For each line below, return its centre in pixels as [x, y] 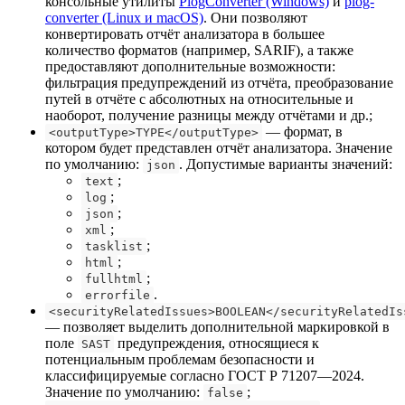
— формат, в [302, 131]
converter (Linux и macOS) [124, 17]
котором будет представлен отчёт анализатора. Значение [219, 147]
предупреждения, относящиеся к [217, 343]
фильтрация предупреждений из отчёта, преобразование [219, 82]
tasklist [114, 246]
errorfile [118, 295]
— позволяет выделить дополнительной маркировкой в [217, 326]
